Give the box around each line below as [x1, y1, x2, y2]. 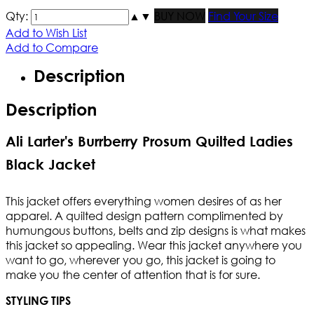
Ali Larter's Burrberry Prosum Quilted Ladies [6, 133, 293, 150]
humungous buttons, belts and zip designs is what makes [6, 223, 306, 238]
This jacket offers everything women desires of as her [6, 193, 282, 209]
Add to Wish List [6, 25, 87, 41]
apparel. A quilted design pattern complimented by [6, 208, 283, 224]
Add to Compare [6, 40, 98, 55]
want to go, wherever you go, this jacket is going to [6, 252, 275, 268]
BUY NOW [154, 8, 205, 24]
